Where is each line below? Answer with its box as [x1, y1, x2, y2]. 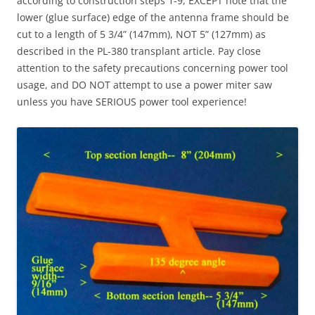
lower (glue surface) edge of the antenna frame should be [17, 10, 289, 24]
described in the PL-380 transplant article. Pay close [17, 44, 261, 58]
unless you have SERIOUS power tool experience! [17, 94, 247, 108]
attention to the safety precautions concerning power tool [17, 60, 288, 75]
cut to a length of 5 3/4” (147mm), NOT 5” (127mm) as [17, 27, 266, 41]
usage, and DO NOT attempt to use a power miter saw [17, 77, 272, 91]
